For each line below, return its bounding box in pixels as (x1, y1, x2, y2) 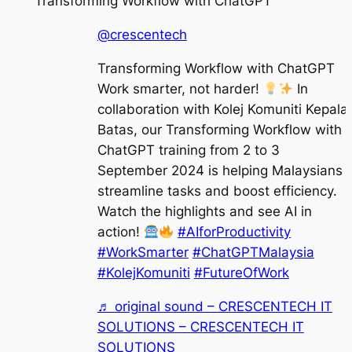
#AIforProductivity (178, 224, 291, 240)
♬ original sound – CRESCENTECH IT (97, 298, 332, 314)
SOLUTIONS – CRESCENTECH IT (97, 318, 304, 335)
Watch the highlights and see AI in (97, 203, 312, 220)
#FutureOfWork (193, 265, 289, 281)
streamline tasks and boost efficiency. (97, 183, 337, 200)
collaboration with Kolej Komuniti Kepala (97, 101, 348, 118)
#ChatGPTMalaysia (192, 244, 314, 261)
